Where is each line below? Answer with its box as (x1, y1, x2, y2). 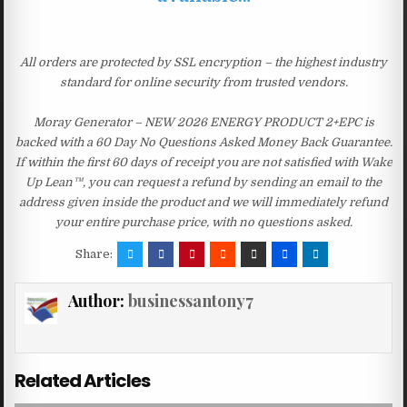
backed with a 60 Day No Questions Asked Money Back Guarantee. (15, 134, 392, 149)
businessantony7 (127, 289, 253, 312)
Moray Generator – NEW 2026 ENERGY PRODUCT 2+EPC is (33, 114, 374, 129)
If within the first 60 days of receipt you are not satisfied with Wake (15, 154, 392, 169)
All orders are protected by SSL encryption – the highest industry (20, 55, 387, 69)
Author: (67, 289, 128, 312)
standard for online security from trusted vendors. (59, 74, 348, 89)
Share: (75, 246, 115, 261)
